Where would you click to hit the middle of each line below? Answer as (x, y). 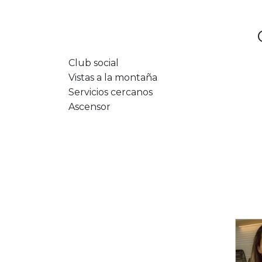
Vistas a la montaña (113, 78)
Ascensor (89, 107)
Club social (94, 63)
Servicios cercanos (111, 92)
